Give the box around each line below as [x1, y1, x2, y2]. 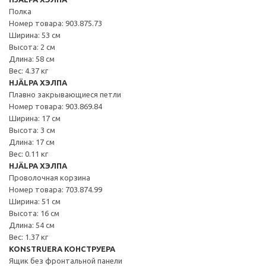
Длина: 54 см [9, 220, 55, 229]
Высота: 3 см [9, 125, 55, 134]
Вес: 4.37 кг [9, 66, 48, 75]
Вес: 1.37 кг [9, 232, 48, 241]
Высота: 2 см [9, 42, 55, 51]
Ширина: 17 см [9, 113, 61, 122]
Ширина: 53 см [9, 30, 61, 39]
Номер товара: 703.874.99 [9, 185, 102, 194]
